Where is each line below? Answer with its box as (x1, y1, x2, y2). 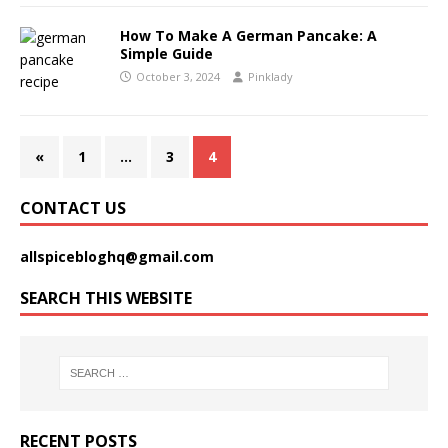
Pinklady (248, 69, 293, 84)
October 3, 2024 (136, 69, 220, 84)
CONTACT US (20, 197, 126, 219)
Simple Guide (120, 44, 213, 63)
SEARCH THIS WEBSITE (20, 287, 192, 309)
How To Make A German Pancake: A (120, 26, 377, 45)
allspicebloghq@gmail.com (20, 247, 214, 266)
